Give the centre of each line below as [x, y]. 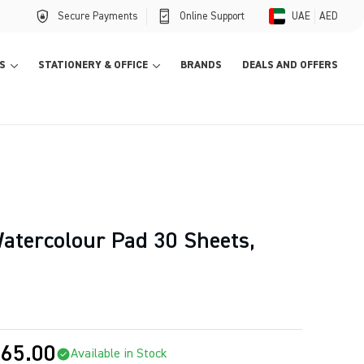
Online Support [212, 16]
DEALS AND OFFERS [290, 65]
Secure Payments [98, 16]
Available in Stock [119, 354]
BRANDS [201, 65]
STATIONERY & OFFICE [93, 65]
